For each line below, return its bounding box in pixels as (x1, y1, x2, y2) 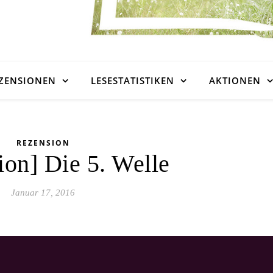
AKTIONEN (209, 74, 261, 87)
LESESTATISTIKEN (91, 74, 174, 87)
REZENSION (16, 138, 70, 148)
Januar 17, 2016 (11, 188, 75, 197)
